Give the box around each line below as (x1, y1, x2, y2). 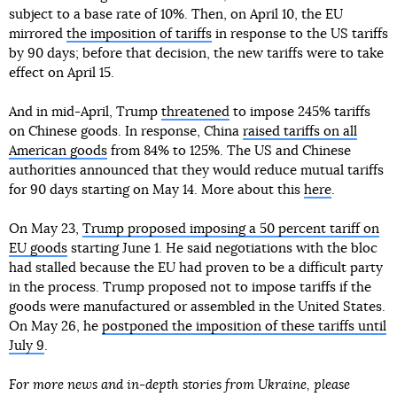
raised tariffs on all (243, 125, 357, 138)
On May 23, (9, 222, 82, 236)
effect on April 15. (9, 66, 114, 80)
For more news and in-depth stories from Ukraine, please (9, 378, 350, 392)
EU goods (9, 242, 67, 255)
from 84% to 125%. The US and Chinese (107, 144, 351, 158)
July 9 (9, 339, 44, 353)
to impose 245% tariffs (230, 105, 370, 119)
